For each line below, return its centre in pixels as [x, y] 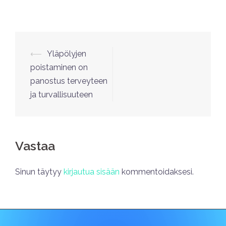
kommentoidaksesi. [157, 172]
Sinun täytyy [39, 172]
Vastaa [35, 146]
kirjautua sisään [92, 172]
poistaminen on [59, 68]
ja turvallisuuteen [62, 95]
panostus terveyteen [69, 81]
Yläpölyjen [67, 54]
